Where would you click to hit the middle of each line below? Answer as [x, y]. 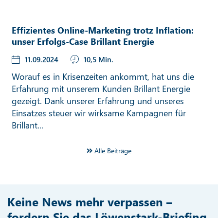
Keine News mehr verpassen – [90, 201]
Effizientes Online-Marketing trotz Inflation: [103, 30]
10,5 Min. [99, 59]
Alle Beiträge [112, 150]
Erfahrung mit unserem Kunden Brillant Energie [101, 88]
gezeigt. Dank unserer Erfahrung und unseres [98, 100]
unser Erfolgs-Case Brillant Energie [83, 41]
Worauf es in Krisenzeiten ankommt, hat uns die [103, 76]
